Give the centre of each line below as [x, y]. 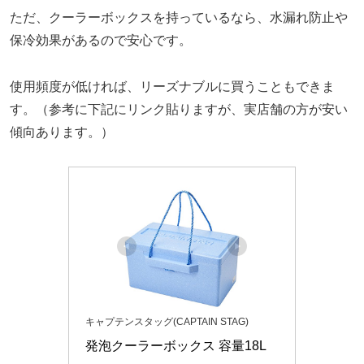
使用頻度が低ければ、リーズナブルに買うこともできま [172, 86]
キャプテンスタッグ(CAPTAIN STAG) [167, 322]
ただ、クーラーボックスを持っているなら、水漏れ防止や [179, 17]
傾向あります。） [62, 132]
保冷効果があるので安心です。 [101, 40]
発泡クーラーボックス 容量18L [176, 346]
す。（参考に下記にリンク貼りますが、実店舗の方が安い [179, 109]
